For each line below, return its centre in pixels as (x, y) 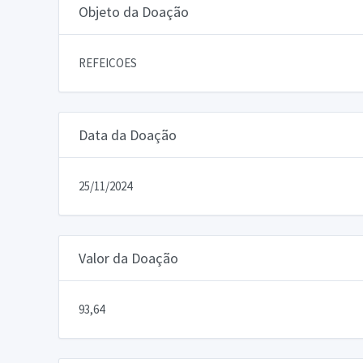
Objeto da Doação (134, 11)
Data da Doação (128, 135)
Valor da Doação (128, 258)
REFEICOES (108, 62)
